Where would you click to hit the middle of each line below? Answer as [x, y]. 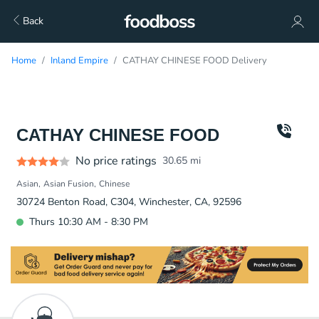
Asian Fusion [69, 184]
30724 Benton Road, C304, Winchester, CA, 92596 [129, 202]
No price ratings [116, 161]
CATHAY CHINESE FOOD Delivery [195, 61]
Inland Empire [79, 61]
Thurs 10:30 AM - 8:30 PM [89, 222]
